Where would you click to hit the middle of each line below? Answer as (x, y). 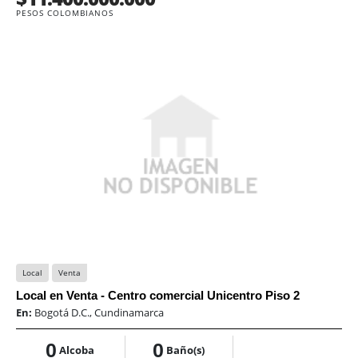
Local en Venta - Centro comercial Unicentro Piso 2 (158, 296)
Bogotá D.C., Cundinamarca (99, 313)
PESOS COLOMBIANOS (65, 13)
